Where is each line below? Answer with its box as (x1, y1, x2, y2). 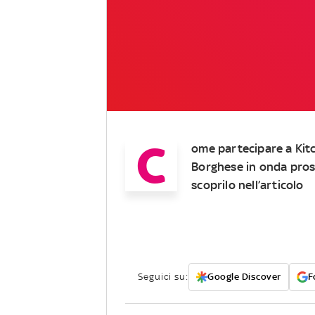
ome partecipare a (191, 141, 295, 155)
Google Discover (207, 271, 281, 282)
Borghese (191, 159, 243, 174)
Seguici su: (138, 271, 188, 282)
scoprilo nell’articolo (191, 177, 304, 192)
